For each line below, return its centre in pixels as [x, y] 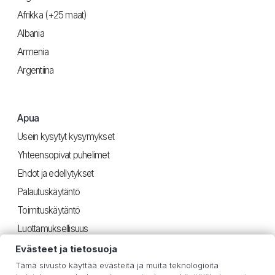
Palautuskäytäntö [48, 192]
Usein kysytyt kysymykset [66, 137]
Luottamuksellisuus [53, 229]
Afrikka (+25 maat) [52, 15]
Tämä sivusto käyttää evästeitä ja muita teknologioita [117, 265]
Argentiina [36, 71]
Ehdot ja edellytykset [56, 174]
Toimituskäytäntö [48, 211]
